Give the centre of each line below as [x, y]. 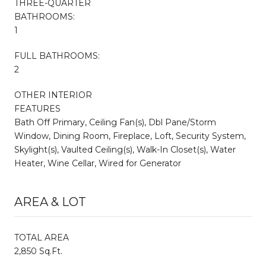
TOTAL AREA [42, 237]
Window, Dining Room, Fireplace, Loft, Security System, [130, 136]
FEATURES [37, 108]
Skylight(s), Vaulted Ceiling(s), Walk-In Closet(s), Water [125, 149]
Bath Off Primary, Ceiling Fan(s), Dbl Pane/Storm [115, 122]
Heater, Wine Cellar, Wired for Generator [98, 163]
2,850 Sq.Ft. [38, 251]
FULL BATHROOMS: [57, 56]
